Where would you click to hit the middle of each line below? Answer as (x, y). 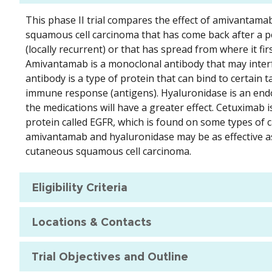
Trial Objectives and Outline (110, 257)
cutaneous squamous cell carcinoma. (108, 151)
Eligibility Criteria (80, 187)
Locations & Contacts (92, 222)
